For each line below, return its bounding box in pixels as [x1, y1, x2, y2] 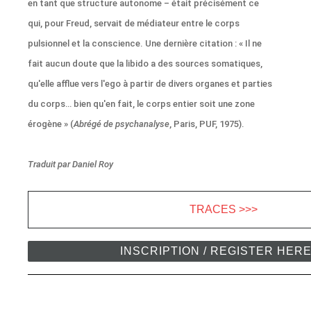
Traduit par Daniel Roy [28, 159, 114, 170]
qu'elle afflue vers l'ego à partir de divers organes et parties [28, 78, 273, 90]
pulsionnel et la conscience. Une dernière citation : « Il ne [28, 38, 262, 49]
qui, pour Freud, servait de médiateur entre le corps [28, 18, 240, 29]
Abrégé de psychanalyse [74, 119, 170, 130]
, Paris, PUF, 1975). [169, 119, 245, 130]
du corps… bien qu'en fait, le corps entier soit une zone [28, 99, 255, 110]
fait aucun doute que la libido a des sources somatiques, [28, 58, 263, 69]
